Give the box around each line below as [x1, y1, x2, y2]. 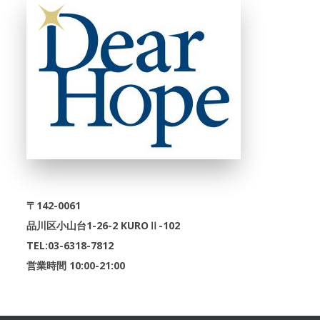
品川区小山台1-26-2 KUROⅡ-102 [26, 218, 180, 232]
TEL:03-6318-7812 [26, 238, 114, 252]
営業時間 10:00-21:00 [26, 258, 125, 272]
